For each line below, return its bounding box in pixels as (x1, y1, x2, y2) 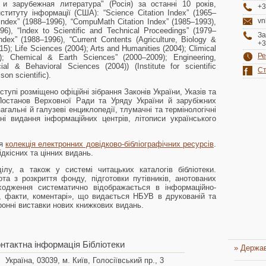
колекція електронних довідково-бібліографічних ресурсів (5, 140, 214, 148)
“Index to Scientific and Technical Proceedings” (17, 26, 189, 35)
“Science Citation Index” (103, 8, 189, 17)
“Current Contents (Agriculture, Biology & (69, 35, 217, 44)
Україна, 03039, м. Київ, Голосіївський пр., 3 (5, 256, 164, 265)
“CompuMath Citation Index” (70, 17, 169, 26)
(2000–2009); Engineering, (117, 53, 217, 62)
